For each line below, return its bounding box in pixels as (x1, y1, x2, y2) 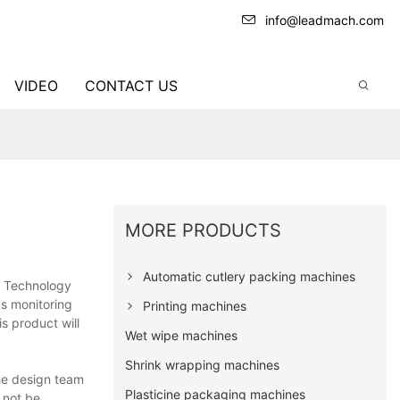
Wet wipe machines (125, 327, 238, 343)
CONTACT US (85, 77, 178, 95)
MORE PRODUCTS (125, 219, 282, 241)
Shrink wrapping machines (125, 356, 280, 372)
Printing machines (143, 297, 247, 313)
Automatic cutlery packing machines (143, 268, 356, 284)
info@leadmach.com (265, 12, 384, 28)
